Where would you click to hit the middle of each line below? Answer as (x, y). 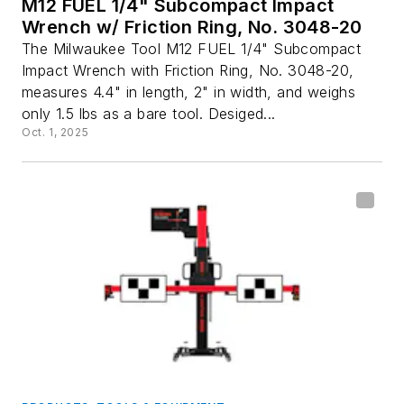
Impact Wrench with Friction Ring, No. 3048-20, (188, 71)
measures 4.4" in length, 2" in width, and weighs (189, 92)
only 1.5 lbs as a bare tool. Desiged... (149, 114)
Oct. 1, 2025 (55, 133)
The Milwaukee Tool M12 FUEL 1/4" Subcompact (192, 49)
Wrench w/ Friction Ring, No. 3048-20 (193, 28)
